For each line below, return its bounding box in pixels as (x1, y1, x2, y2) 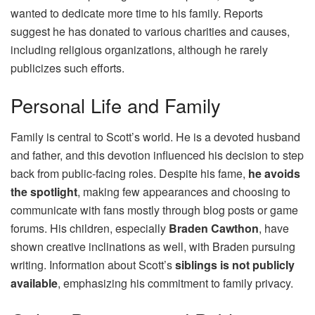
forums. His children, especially (11, 219, 169, 236)
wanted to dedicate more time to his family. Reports (11, 4, 263, 21)
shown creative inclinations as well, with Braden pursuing (11, 238, 295, 255)
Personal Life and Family (11, 91, 221, 120)
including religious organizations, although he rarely (11, 41, 268, 58)
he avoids (248, 165, 300, 181)
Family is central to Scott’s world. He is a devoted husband (11, 128, 300, 145)
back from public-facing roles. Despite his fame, (11, 165, 248, 181)
